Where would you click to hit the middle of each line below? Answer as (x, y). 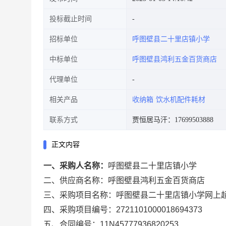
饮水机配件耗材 (181, 100)
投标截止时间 (71, 19)
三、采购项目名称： (80, 195)
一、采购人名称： (76, 166)
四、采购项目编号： (80, 210)
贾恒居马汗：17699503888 (173, 120)
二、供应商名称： (76, 180)
